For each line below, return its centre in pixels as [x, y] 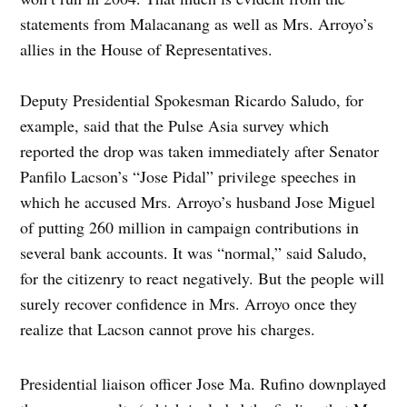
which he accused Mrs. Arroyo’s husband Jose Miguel [198, 202]
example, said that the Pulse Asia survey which [175, 126]
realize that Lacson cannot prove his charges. [168, 329]
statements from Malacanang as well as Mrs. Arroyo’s [197, 24]
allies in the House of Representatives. [147, 50]
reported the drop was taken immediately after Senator [200, 151]
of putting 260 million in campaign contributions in [190, 228]
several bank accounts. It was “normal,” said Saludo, [194, 253]
